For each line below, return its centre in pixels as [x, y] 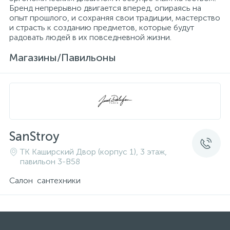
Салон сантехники [45, 180]
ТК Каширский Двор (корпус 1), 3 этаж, [93, 152]
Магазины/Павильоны [63, 57]
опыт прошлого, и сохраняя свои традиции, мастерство [115, 18]
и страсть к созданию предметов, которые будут [102, 27]
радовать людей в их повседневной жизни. [90, 37]
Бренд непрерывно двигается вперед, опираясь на [105, 8]
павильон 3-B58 [50, 161]
